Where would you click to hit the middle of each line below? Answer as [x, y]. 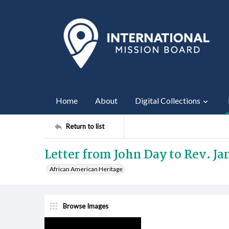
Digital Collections [168, 100]
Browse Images [86, 206]
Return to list [85, 126]
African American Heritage [86, 169]
